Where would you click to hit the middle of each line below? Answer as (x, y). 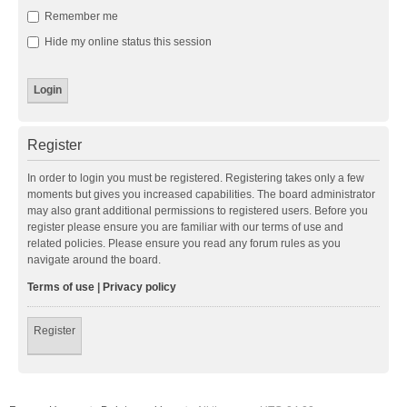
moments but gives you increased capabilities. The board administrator (201, 194)
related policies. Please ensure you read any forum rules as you (184, 243)
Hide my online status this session (127, 41)
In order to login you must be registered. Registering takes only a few (196, 178)
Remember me (80, 16)
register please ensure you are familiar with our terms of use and (185, 227)
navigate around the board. (94, 259)
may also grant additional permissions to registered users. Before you (198, 210)
